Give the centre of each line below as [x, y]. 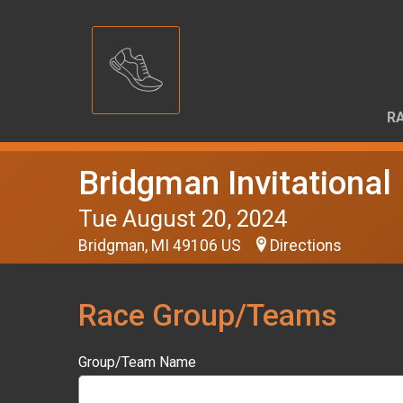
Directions [306, 246]
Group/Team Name [137, 362]
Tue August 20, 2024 [183, 219]
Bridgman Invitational [235, 183]
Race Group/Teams [207, 315]
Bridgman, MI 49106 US [161, 246]
